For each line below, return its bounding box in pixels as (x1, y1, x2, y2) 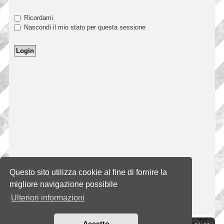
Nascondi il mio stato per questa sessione (22, 23, 145, 31)
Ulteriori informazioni (11, 193, 85, 202)
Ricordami (22, 13, 53, 21)
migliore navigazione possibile (9, 179, 118, 188)
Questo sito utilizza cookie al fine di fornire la (9, 167, 167, 176)
